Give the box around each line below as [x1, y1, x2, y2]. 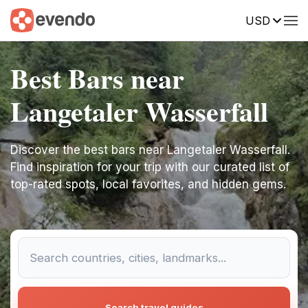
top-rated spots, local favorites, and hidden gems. [10, 177, 286, 191]
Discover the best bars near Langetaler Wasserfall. [10, 143, 290, 157]
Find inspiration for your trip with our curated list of [10, 160, 289, 174]
